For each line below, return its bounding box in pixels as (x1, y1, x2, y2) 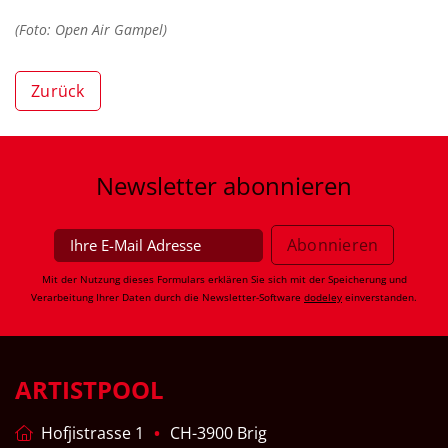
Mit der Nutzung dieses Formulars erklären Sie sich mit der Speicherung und (41, 272, 407, 287)
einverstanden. (342, 290, 417, 305)
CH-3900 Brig (170, 422, 267, 445)
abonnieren (217, 169, 352, 203)
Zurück (31, 80, 85, 103)
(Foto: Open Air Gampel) (15, 20, 167, 40)
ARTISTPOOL (15, 373, 164, 407)
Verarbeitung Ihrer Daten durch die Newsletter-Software (31, 290, 304, 305)
